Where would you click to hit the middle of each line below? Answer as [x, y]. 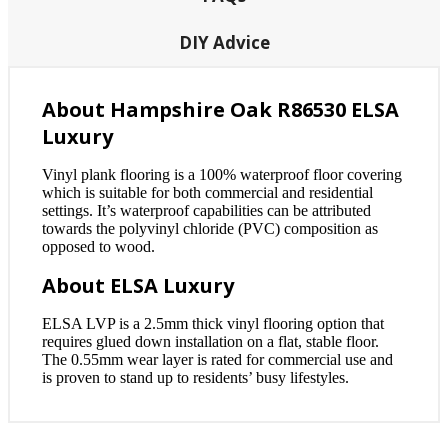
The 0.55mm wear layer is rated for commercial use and [217, 359]
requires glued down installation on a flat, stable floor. [210, 341]
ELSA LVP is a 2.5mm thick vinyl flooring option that [213, 323]
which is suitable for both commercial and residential [207, 192]
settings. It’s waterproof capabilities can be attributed [206, 210]
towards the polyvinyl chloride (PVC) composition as [210, 228]
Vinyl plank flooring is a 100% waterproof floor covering [222, 174]
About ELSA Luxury [138, 285]
